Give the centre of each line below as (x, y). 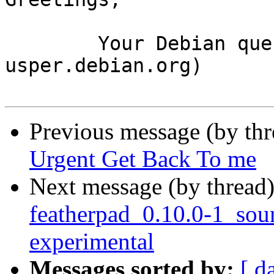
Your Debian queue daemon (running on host (51, 44)
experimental (92, 242)
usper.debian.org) (104, 66)
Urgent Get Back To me (143, 159)
